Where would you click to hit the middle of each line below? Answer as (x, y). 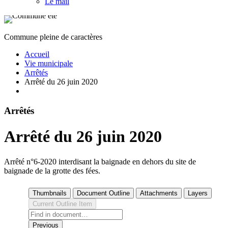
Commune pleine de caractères (53, 37)
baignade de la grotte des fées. (52, 170)
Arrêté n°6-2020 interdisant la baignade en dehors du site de (100, 161)
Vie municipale (49, 64)
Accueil (37, 54)
